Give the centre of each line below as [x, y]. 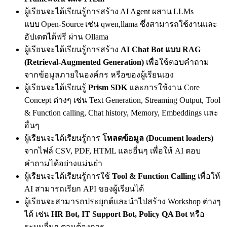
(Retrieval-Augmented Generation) [84, 62]
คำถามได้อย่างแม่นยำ [63, 163]
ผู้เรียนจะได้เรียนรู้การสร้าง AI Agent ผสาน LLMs [109, 11]
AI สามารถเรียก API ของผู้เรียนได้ [84, 188]
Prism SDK [108, 87]
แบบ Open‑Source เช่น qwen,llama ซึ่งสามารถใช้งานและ [121, 24]
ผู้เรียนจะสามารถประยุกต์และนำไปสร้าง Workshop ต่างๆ [123, 201]
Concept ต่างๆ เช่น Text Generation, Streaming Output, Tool [122, 100]
